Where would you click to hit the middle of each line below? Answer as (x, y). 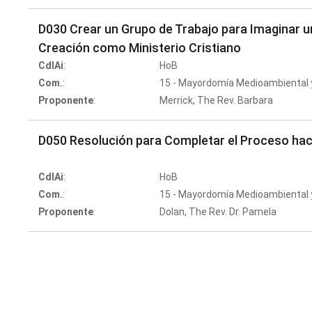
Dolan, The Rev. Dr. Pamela (218, 212)
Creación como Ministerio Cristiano (140, 48)
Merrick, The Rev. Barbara (216, 100)
